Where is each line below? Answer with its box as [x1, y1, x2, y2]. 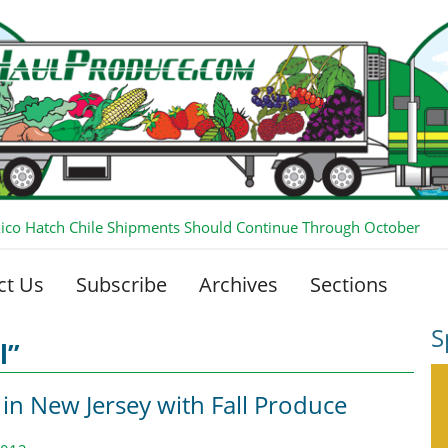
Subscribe [76, 270, 167, 298]
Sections [310, 270, 388, 298]
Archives [199, 270, 278, 298]
